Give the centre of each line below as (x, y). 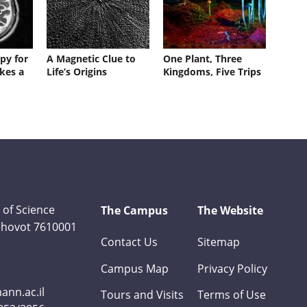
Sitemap (219, 242)
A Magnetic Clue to (91, 59)
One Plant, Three (202, 59)
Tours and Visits (143, 294)
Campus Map (135, 268)
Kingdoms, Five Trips (212, 72)
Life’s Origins (76, 72)
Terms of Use (232, 294)
